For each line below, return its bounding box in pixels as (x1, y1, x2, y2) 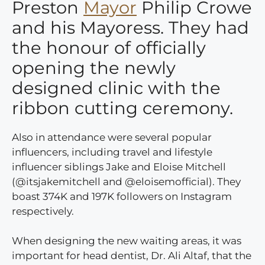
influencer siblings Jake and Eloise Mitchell (12, 160, 226, 173)
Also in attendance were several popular (12, 131, 212, 143)
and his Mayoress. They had (12, 17, 249, 38)
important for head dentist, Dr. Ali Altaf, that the (12, 250, 251, 261)
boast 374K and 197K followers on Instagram (12, 190, 232, 202)
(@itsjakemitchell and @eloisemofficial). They (12, 175, 241, 188)
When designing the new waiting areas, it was (12, 235, 241, 247)
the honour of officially (12, 37, 206, 58)
